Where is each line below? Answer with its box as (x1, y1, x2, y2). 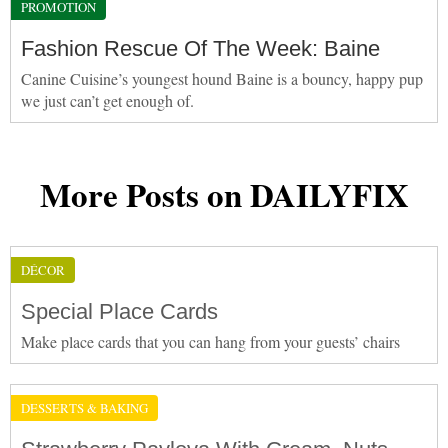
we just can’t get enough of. (21, 89, 194, 111)
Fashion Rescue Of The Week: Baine (21, 35, 380, 61)
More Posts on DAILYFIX (39, 169, 409, 218)
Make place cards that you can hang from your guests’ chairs (21, 330, 400, 352)
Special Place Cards (21, 298, 218, 324)
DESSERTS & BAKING (21, 398, 148, 417)
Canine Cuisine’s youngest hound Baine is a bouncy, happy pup (21, 67, 423, 89)
